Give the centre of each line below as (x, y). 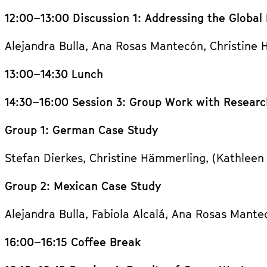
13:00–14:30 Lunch (54, 74)
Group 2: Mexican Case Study (83, 186)
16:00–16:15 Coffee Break (73, 242)
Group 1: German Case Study (81, 130)
